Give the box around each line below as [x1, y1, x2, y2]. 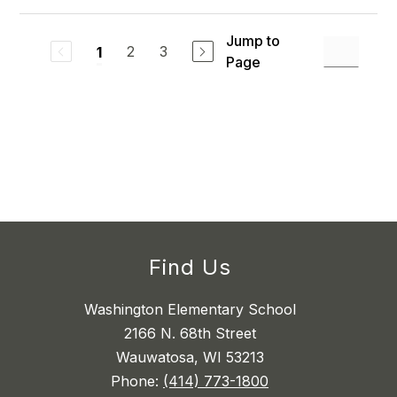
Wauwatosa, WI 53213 [115, 348, 264, 367]
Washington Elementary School [83, 300, 296, 319]
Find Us [148, 254, 231, 281]
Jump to [225, 32, 280, 50]
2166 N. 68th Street [123, 324, 256, 343]
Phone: [111, 372, 163, 391]
